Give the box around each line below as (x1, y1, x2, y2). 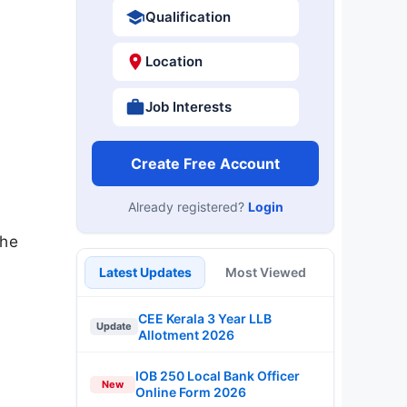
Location (144, 53, 203, 70)
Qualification (144, 7, 231, 25)
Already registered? (127, 198, 248, 214)
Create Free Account (131, 154, 280, 173)
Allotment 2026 (138, 326, 234, 342)
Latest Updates (98, 263, 192, 280)
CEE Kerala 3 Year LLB (138, 310, 272, 326)
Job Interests (144, 97, 232, 115)
